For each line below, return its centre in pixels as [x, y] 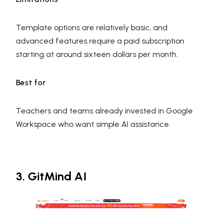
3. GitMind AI [51, 176]
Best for [31, 83]
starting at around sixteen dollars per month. [97, 55]
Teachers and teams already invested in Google [104, 111]
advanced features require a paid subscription [100, 41]
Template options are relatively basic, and [92, 28]
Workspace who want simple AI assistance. [93, 124]
